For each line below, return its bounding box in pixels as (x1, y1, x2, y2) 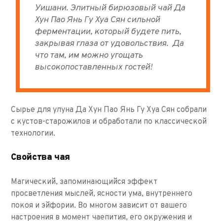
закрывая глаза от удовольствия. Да (35, 38, 184, 50)
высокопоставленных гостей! (35, 62, 153, 74)
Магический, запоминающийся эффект (11, 177, 158, 187)
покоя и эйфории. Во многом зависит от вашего (11, 201, 187, 211)
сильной (127, 14, 160, 26)
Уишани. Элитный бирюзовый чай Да (35, 2, 185, 14)
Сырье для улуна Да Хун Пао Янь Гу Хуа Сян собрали (11, 105, 207, 115)
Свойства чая (11, 152, 71, 164)
